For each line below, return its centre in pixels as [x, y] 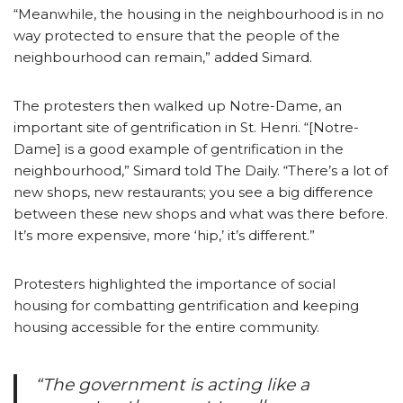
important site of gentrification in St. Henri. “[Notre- [186, 127]
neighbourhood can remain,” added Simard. [163, 57]
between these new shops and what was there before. [201, 213]
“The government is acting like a [172, 384]
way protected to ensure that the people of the [177, 35]
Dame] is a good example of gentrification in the [179, 148]
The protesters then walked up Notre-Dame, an [178, 105]
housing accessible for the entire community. [166, 327]
